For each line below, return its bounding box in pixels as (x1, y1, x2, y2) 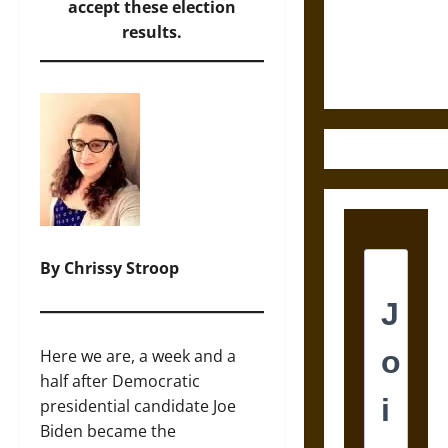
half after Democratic (40, 370, 200, 392)
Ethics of (343, 14, 400, 38)
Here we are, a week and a (40, 345, 236, 367)
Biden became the (40, 420, 176, 442)
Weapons (343, 64, 401, 88)
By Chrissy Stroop (40, 257, 179, 279)
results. (121, 21, 182, 43)
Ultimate (343, 39, 400, 63)
